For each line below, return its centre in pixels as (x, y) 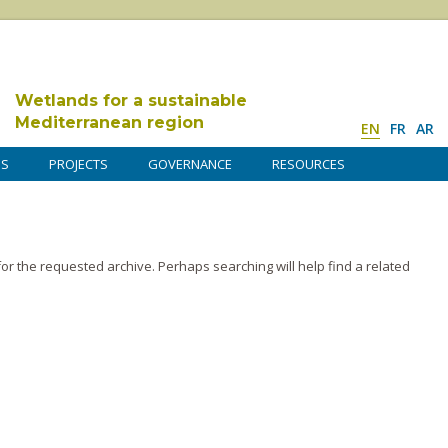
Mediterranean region (109, 122)
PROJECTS (78, 164)
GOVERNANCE (190, 164)
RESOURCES (308, 164)
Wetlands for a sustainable (131, 100)
